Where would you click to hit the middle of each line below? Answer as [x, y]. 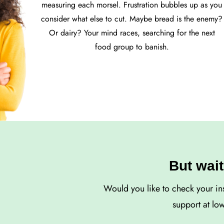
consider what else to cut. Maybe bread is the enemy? [132, 19]
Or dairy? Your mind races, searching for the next [132, 33]
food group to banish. [132, 47]
